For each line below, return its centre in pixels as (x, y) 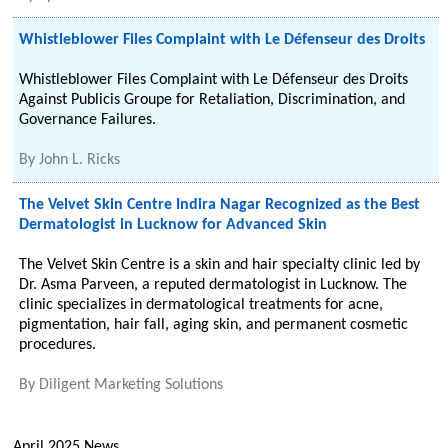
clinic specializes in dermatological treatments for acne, (201, 305)
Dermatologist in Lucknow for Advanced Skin (173, 225)
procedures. (58, 345)
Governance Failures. (88, 120)
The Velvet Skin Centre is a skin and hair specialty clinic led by (220, 265)
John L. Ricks (80, 160)
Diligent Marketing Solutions (131, 385)
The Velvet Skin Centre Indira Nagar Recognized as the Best (220, 205)
